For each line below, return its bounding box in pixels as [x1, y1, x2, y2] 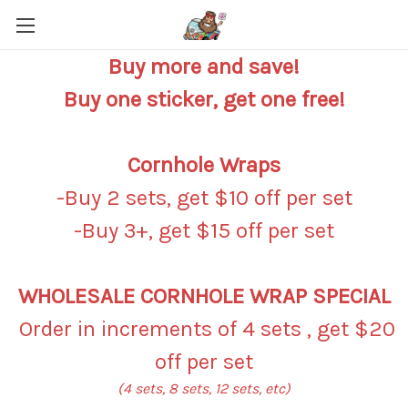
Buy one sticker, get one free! [63, 87, 345, 112]
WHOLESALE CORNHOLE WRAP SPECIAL [17, 283, 391, 309]
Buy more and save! [108, 54, 300, 79]
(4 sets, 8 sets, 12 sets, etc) [117, 380, 291, 397]
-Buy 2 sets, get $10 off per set [56, 185, 352, 210]
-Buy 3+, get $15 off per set [74, 218, 334, 243]
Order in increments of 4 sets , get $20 [13, 316, 395, 342]
